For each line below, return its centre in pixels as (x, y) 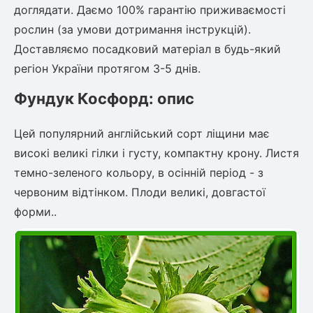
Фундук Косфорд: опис (104, 99)
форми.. (35, 212)
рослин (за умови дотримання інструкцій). (132, 30)
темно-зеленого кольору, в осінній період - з (139, 173)
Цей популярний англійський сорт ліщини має (142, 134)
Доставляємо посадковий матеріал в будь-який (147, 49)
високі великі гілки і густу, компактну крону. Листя (156, 153)
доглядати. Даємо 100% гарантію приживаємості (150, 10)
